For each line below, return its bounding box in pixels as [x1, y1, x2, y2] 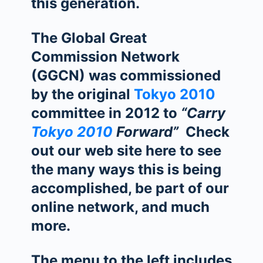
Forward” [112, 123, 178, 140]
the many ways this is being [31, 161, 221, 178]
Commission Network [31, 48, 180, 65]
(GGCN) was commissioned [31, 67, 221, 84]
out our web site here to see [31, 142, 221, 159]
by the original [31, 86, 134, 103]
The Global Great [31, 29, 147, 46]
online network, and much [31, 198, 210, 215]
